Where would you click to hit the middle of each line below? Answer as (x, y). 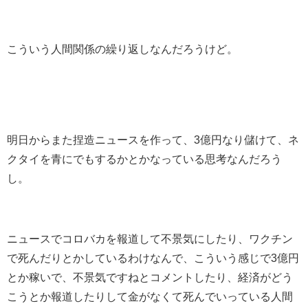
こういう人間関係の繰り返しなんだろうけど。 (122, 49)
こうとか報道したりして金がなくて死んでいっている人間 (150, 297)
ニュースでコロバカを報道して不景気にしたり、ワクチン (150, 239)
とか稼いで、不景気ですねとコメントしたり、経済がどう (150, 277)
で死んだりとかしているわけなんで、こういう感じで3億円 (153, 258)
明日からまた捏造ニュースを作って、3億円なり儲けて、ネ (153, 140)
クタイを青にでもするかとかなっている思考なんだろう (144, 159)
